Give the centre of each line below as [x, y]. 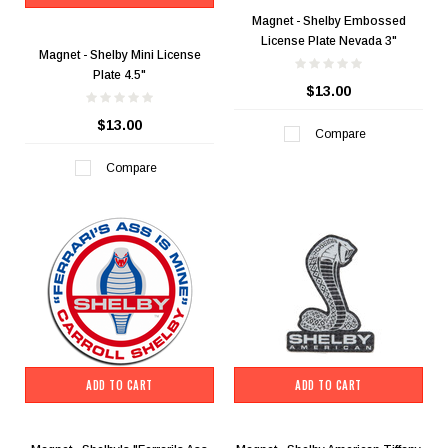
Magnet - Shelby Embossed [328, 21]
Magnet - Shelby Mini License [119, 55]
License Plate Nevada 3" [328, 41]
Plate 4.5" [119, 75]
